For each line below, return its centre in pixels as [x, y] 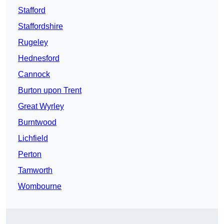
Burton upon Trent [50, 90]
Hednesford [39, 58]
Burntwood [37, 122]
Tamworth [35, 170]
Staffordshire [40, 26]
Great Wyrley [41, 106]
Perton [30, 154]
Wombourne [40, 186]
